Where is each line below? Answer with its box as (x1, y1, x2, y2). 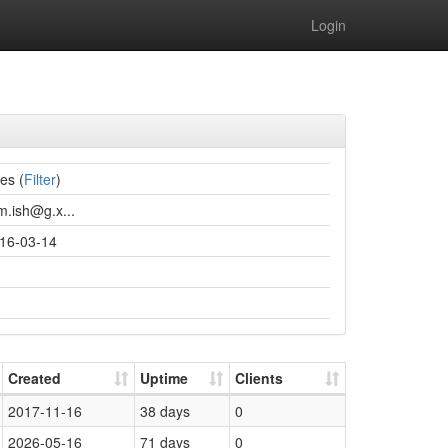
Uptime (140, 368, 188, 388)
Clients (235, 368, 283, 388)
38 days (140, 401, 190, 421)
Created (8, 368, 61, 388)
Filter (24, 169, 56, 189)
